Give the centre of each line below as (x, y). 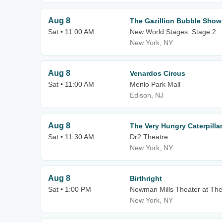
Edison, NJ (147, 95)
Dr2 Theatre (149, 137)
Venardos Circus (158, 73)
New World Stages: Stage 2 (173, 32)
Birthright (146, 178)
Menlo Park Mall (155, 84)
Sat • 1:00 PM (70, 189)
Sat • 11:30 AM (71, 137)
